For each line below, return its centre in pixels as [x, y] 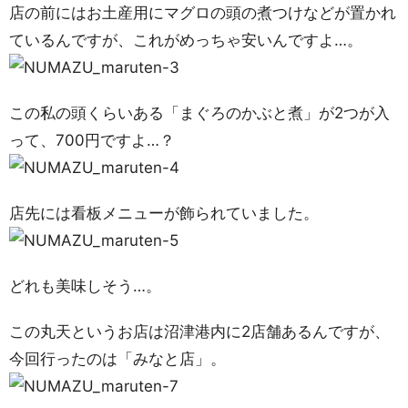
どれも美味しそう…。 [85, 286]
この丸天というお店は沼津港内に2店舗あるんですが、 [199, 331]
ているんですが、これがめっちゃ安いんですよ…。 [186, 40]
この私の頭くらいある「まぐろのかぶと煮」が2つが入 [199, 113]
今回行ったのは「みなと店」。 [117, 359]
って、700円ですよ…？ [92, 140]
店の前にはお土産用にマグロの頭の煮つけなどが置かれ [203, 13]
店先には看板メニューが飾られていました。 [164, 213]
